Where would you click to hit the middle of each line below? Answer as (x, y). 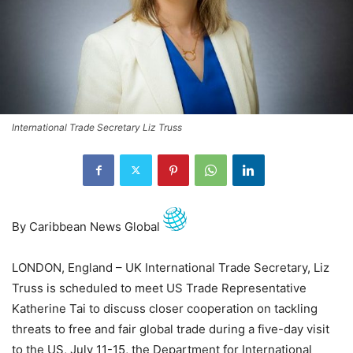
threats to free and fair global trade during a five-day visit (171, 329)
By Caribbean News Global (87, 226)
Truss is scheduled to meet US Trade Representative (159, 288)
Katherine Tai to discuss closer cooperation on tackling (165, 308)
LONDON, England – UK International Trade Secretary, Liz (171, 267)
